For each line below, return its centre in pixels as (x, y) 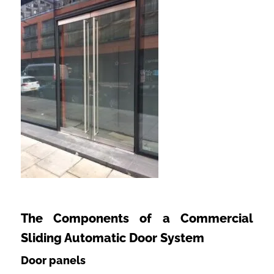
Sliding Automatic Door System (112, 238)
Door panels (53, 260)
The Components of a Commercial (137, 218)
